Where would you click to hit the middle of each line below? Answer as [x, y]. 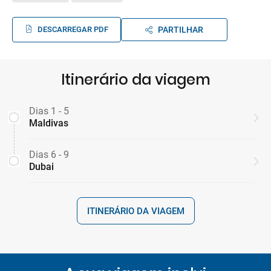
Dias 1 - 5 [49, 111]
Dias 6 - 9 [49, 155]
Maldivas [49, 123]
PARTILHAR [181, 30]
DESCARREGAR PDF [73, 29]
